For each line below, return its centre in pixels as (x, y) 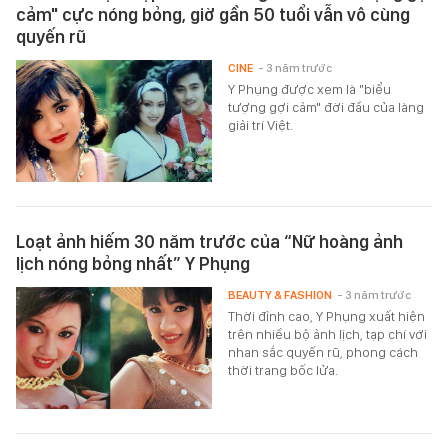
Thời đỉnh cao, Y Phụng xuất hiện (327, 315)
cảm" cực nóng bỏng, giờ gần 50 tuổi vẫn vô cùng (213, 14)
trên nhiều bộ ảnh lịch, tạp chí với (328, 333)
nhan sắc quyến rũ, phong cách (323, 351)
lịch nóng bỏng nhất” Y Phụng (133, 263)
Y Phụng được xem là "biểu (310, 88)
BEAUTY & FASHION (280, 294)
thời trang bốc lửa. (283, 369)
